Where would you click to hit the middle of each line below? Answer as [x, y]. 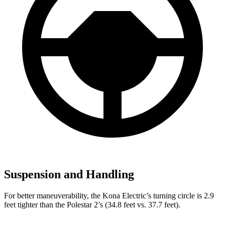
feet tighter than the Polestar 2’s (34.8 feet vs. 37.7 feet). [92, 204]
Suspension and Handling [69, 174]
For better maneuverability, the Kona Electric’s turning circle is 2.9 [109, 195]
